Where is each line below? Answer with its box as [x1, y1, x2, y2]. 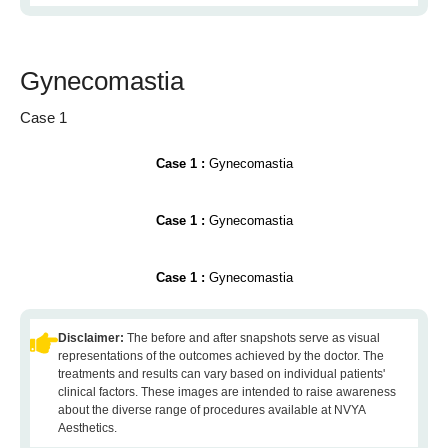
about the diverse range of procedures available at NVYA [58, 403, 365, 417]
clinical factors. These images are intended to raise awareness [58, 385, 396, 399]
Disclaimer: [58, 331, 127, 345]
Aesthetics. [58, 421, 117, 435]
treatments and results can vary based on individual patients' [58, 367, 385, 381]
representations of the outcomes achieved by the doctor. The [58, 349, 384, 363]
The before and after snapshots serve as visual [127, 331, 380, 345]
